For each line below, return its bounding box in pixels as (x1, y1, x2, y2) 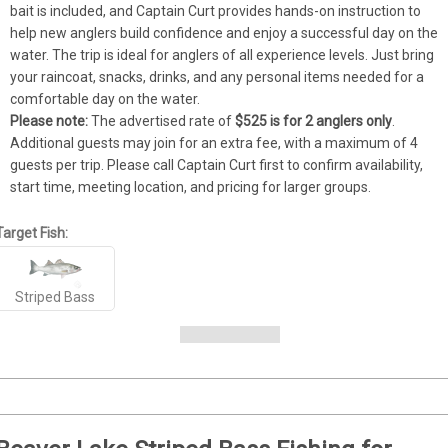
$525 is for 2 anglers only (235, 113, 393, 129)
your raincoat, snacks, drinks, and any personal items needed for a (10, 69, 425, 85)
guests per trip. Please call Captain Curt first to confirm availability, (10, 157, 424, 173)
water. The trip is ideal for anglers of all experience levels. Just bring (10, 47, 435, 63)
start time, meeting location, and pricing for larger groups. (10, 179, 372, 195)
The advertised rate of (88, 113, 236, 129)
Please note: (10, 113, 89, 129)
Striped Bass (15, 289, 96, 305)
